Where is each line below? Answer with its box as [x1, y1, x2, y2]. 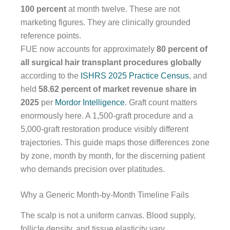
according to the [21, 71, 81, 80]
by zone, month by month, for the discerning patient [21, 151, 205, 160]
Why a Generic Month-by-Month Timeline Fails [21, 190, 189, 199]
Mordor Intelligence [55, 98, 125, 107]
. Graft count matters [125, 98, 197, 107]
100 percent [21, 4, 66, 13]
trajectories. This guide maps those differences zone [21, 138, 209, 147]
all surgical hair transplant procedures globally [21, 57, 201, 67]
